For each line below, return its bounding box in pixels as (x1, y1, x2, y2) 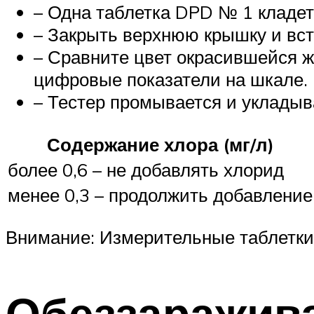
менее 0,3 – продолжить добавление (8, 183, 313, 206)
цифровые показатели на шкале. (34, 68, 308, 91)
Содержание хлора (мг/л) (46, 132, 274, 156)
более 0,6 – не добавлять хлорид (8, 158, 284, 181)
